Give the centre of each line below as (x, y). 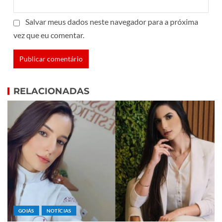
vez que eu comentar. (49, 35)
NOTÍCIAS (59, 211)
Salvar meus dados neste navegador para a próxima (112, 22)
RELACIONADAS (51, 91)
